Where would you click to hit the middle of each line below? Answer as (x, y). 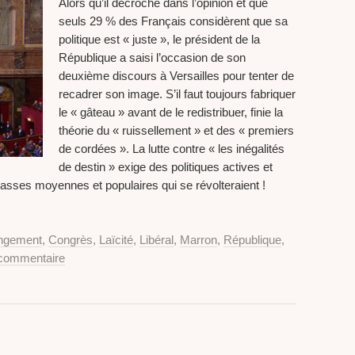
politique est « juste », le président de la (159, 40)
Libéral (157, 240)
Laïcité (116, 240)
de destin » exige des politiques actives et (166, 167)
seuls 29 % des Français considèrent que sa (173, 21)
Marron (198, 240)
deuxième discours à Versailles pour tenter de (176, 76)
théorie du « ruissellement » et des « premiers (176, 131)
